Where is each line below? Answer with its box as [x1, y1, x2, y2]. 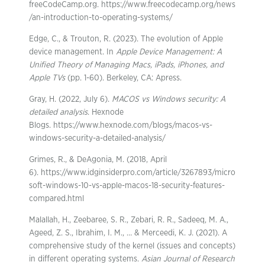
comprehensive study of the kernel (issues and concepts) [29, 242, 235, 250]
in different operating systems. [29, 255, 141, 263]
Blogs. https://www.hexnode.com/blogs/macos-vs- [29, 121, 212, 130]
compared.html [29, 195, 84, 203]
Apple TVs [29, 74, 65, 82]
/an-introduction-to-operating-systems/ [29, 14, 173, 22]
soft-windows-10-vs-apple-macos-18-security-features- [29, 182, 225, 190]
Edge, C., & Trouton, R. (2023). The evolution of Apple [29, 35, 223, 43]
